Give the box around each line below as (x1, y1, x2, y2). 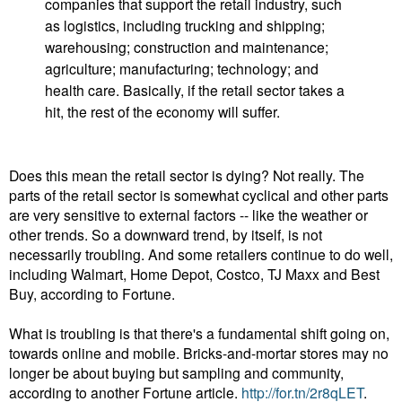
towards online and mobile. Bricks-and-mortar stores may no (9, 342, 389, 363)
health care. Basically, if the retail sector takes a (44, 80, 345, 100)
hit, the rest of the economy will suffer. (44, 101, 280, 122)
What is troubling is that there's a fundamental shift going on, (9, 322, 389, 343)
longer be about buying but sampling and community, (9, 362, 344, 382)
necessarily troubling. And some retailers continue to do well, (9, 243, 393, 264)
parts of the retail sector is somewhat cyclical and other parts (9, 184, 389, 205)
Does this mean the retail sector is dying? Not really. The (9, 164, 364, 185)
